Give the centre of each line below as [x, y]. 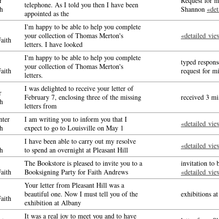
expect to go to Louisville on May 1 [74, 128]
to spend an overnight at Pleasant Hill [76, 150]
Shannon [194, 9]
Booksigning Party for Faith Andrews [76, 172]
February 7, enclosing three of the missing [83, 97]
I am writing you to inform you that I [76, 119]
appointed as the [47, 13]
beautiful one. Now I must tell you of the [81, 194]
